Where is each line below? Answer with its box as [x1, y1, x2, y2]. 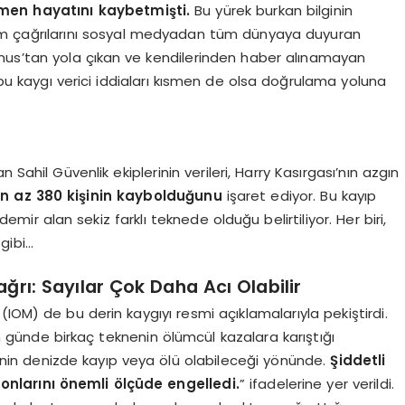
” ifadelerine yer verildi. [239, 374, 395, 394]
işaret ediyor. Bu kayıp [221, 186, 377, 206]
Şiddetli [330, 351, 386, 371]
